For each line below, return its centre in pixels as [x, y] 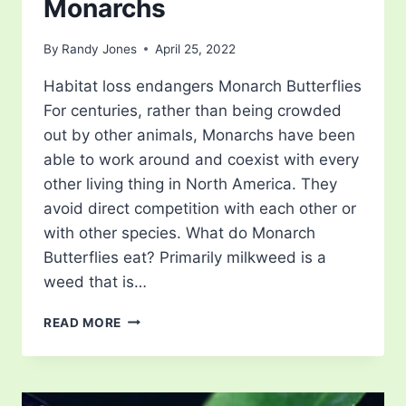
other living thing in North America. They [190, 184]
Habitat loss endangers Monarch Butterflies [203, 86]
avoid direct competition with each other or [200, 208]
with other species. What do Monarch [179, 232]
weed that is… [95, 281]
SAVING [146, 318]
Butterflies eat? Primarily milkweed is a [185, 257]
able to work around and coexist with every [201, 159]
